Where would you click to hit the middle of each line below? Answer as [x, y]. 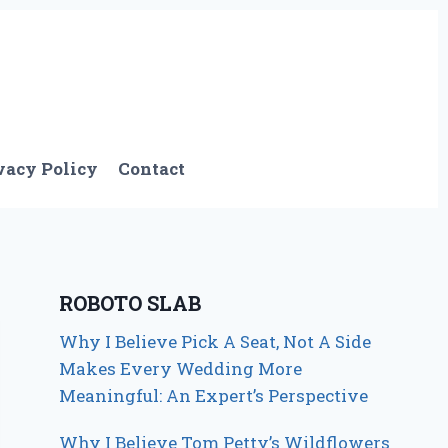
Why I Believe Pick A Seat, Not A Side [215, 342]
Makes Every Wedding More [181, 369]
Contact [152, 168]
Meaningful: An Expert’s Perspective [214, 396]
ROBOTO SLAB [130, 303]
